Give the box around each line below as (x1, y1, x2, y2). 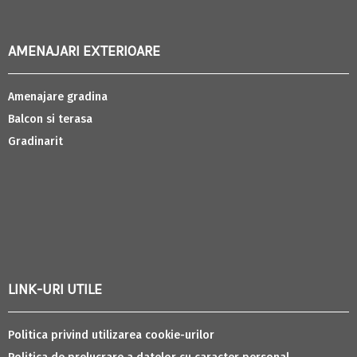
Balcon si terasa (8, 112, 92, 126)
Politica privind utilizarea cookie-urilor (8, 328, 214, 342)
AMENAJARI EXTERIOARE (8, 41, 160, 60)
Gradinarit (8, 134, 63, 148)
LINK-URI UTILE (8, 280, 102, 298)
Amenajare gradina (8, 89, 108, 104)
